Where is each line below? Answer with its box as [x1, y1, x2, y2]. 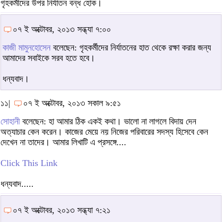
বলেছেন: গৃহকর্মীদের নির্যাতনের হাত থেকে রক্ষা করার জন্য [51, 42, 211, 53]
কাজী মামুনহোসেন [2, 42, 51, 53]
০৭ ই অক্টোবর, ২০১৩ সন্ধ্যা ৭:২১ [13, 205, 111, 215]
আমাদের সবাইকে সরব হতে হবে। [2, 53, 95, 63]
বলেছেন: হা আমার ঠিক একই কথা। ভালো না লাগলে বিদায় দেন [20, 116, 196, 126]
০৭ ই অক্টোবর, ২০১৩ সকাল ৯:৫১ [23, 98, 121, 108]
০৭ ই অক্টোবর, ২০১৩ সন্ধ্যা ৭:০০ [13, 24, 111, 34]
